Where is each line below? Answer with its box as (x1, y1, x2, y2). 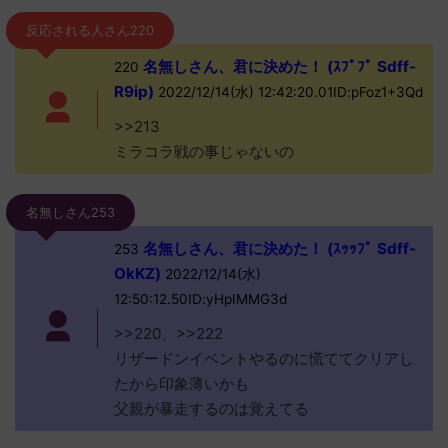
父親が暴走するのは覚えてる (113, 399, 309, 418)
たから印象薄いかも (113, 374, 249, 393)
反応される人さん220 (26, 23, 154, 38)
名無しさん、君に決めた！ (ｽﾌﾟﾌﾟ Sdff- (138, 57, 416, 76)
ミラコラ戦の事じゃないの (113, 142, 294, 161)
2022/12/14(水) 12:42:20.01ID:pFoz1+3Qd (153, 84, 423, 100)
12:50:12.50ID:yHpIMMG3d (113, 291, 287, 307)
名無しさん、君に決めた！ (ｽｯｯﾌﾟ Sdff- (138, 239, 416, 258)
